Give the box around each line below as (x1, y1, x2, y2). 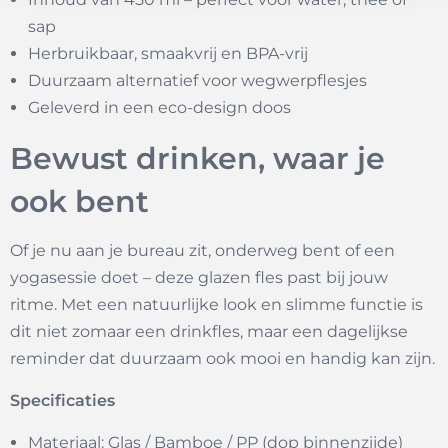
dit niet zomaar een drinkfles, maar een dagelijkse (10, 322, 408, 342)
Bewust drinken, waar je (10, 140, 385, 178)
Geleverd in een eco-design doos (28, 98, 291, 118)
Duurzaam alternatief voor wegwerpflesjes (28, 71, 367, 91)
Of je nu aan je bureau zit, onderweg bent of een (10, 241, 395, 261)
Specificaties (10, 391, 115, 411)
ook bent (10, 183, 149, 221)
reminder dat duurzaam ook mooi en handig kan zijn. (10, 349, 435, 369)
